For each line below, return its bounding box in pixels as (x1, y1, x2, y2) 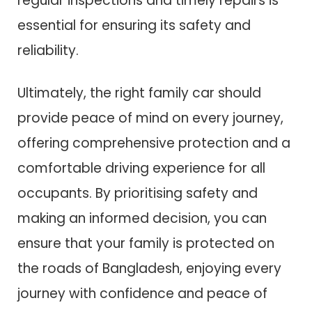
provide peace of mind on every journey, (17, 108, 283, 127)
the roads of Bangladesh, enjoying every (17, 258, 281, 278)
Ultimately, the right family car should (17, 83, 261, 102)
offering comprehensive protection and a (17, 133, 290, 153)
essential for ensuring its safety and (17, 15, 251, 35)
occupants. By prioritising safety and (17, 183, 258, 203)
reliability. (17, 40, 79, 60)
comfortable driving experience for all (17, 158, 265, 178)
